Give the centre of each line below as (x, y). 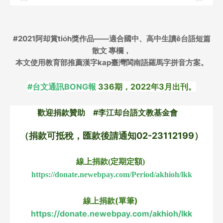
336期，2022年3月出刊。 (146, 87)
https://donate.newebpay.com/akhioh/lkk (111, 214)
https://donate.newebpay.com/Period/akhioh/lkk (111, 175)
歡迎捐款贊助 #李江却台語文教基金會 (111, 113)
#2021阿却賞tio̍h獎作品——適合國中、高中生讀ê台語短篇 (111, 39)
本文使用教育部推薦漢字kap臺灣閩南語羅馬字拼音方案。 (111, 63)
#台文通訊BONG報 (61, 87)
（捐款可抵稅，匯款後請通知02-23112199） (111, 136)
